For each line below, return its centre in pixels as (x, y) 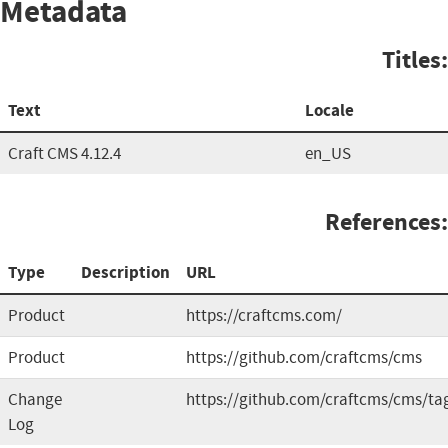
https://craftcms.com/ (264, 315)
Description (125, 272)
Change (35, 399)
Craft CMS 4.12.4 (64, 153)
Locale (329, 110)
